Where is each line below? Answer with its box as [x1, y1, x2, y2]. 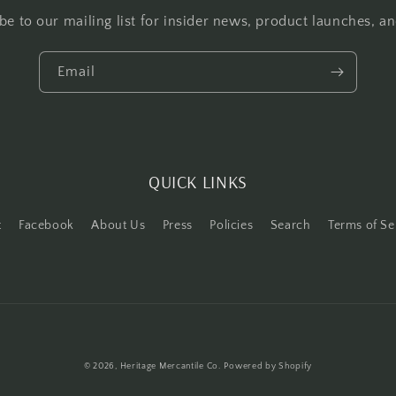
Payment [197, 347, 255, 363]
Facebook [18, 218, 74, 232]
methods [197, 372, 255, 388]
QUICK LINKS [148, 171, 248, 193]
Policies [209, 218, 254, 232]
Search [270, 218, 311, 232]
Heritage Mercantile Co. [119, 362, 221, 371]
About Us [91, 218, 146, 232]
